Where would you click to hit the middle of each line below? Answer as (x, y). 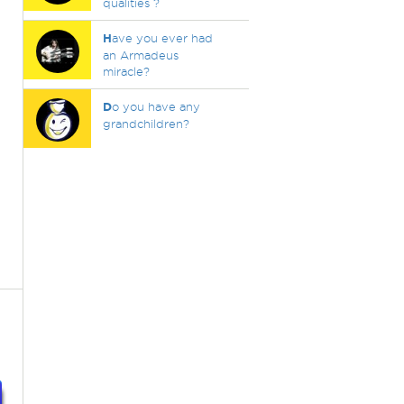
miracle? (126, 71)
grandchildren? (146, 124)
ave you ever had (162, 38)
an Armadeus (140, 55)
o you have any (156, 106)
